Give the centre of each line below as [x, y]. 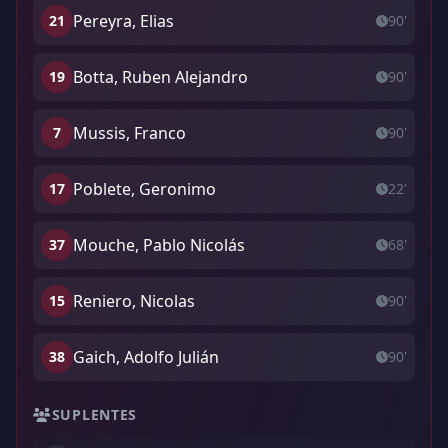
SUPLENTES [94, 414]
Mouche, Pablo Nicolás [159, 245]
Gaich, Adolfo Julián [146, 357]
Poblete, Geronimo [144, 189]
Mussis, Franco [129, 133]
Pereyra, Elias [123, 21]
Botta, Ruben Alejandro [160, 77]
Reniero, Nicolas [134, 301]
